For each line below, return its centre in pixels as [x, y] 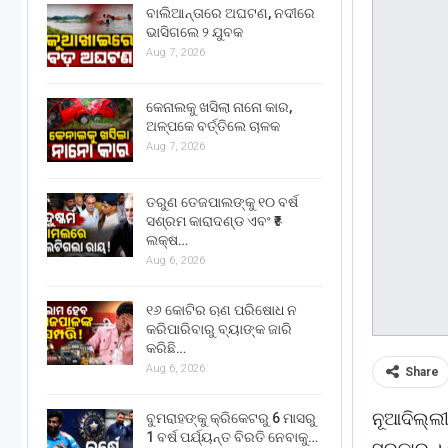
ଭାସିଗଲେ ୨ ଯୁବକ [194, 31]
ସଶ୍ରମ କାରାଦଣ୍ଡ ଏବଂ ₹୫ [214, 220]
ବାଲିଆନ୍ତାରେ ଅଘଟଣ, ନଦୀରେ [230, 12]
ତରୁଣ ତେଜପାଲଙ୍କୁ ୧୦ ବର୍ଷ [222, 201]
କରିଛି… [166, 347]
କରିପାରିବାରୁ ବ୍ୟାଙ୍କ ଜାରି [219, 328]
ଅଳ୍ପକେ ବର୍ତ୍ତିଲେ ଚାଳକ [213, 126]
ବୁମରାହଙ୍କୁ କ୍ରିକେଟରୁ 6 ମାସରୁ [231, 417]
